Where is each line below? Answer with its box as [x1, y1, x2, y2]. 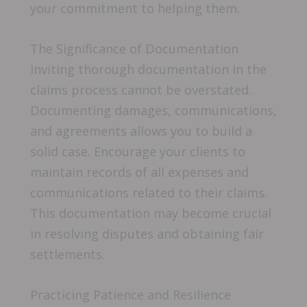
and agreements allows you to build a [30, 122, 252, 139]
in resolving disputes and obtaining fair [30, 225, 264, 242]
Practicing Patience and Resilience [30, 286, 231, 304]
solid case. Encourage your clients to [30, 143, 245, 160]
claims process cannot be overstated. [30, 81, 251, 98]
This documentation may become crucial [30, 204, 271, 221]
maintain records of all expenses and [30, 163, 249, 180]
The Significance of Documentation [30, 40, 238, 57]
